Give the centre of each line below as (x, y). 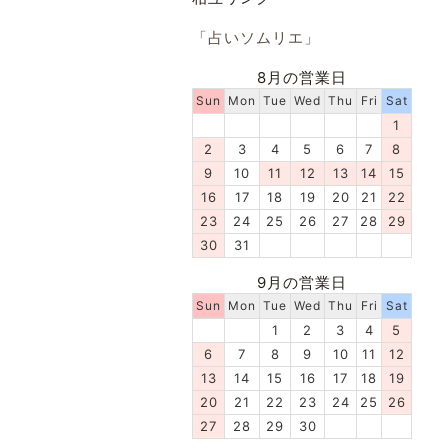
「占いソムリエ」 (256, 38)
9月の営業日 (302, 282)
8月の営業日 (302, 77)
